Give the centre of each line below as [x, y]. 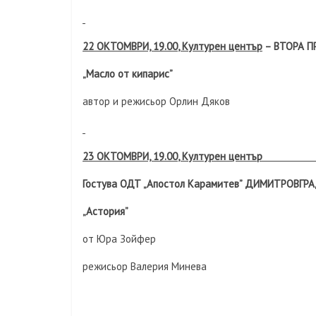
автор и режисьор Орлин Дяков [156, 101]
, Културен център [220, 46]
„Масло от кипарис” [128, 74]
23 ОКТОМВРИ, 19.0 [127, 156]
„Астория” [105, 211]
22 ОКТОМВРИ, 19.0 [127, 46]
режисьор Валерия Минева [145, 266]
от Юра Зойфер [119, 239]
